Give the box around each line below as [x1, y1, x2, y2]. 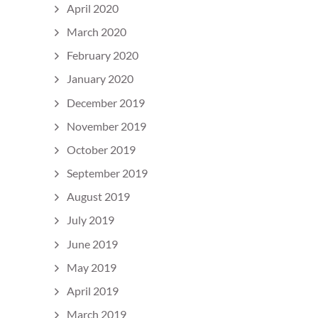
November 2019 [67, 119, 146, 133]
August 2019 [67, 190, 130, 204]
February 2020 [67, 48, 138, 62]
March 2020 [67, 24, 126, 38]
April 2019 [67, 284, 119, 298]
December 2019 [67, 95, 145, 109]
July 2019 [67, 213, 114, 227]
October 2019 [67, 142, 136, 156]
